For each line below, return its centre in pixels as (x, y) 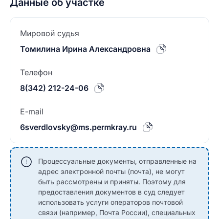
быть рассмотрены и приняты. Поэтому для (112, 182)
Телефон (36, 72)
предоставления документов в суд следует (111, 192)
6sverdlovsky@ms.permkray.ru (78, 127)
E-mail (32, 111)
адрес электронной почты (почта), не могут (111, 171)
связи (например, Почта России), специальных (117, 212)
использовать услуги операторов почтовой (110, 202)
